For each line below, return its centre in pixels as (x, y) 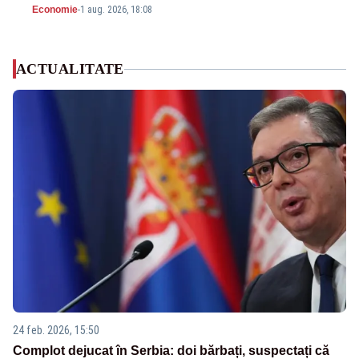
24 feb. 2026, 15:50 (56, 330)
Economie (55, 10)
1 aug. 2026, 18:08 (116, 10)
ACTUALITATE (70, 69)
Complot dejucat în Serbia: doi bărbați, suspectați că (171, 350)
